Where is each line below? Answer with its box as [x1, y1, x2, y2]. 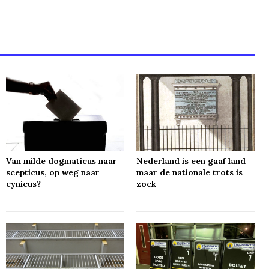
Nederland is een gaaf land [136, 155, 246, 166]
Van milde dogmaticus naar [6, 155, 118, 166]
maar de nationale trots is [136, 166, 243, 178]
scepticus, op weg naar [6, 166, 100, 178]
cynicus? [6, 178, 41, 189]
